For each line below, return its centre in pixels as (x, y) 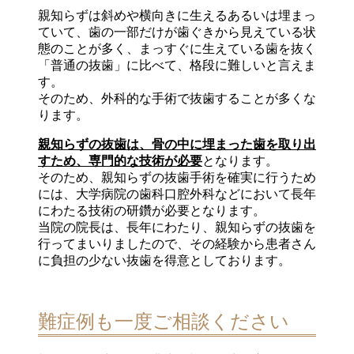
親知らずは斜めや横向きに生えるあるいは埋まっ (177, 15)
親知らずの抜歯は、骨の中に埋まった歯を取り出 (177, 144)
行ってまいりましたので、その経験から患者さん (177, 243)
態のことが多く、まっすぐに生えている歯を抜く (177, 48)
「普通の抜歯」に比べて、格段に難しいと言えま (177, 65)
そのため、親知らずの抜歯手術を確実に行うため (177, 177)
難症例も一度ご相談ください (164, 321)
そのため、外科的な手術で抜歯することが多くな (177, 98)
